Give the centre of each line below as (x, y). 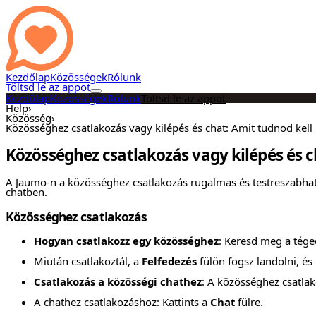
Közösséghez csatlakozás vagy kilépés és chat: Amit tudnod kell (159, 128)
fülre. (249, 302)
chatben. (26, 192)
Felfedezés (169, 261)
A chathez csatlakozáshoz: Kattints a (122, 302)
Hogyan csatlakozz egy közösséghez (126, 241)
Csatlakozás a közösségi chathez (118, 281)
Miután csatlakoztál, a (88, 261)
